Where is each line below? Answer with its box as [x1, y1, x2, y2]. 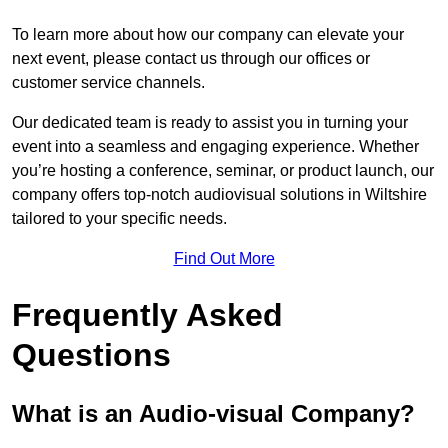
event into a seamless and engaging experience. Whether [12, 138, 419, 156]
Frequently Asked [12, 297, 283, 334]
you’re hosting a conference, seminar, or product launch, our [12, 162, 434, 180]
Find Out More [173, 250, 275, 268]
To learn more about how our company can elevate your [12, 26, 404, 44]
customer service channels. [12, 74, 205, 92]
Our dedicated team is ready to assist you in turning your [12, 114, 408, 132]
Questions [12, 337, 171, 374]
